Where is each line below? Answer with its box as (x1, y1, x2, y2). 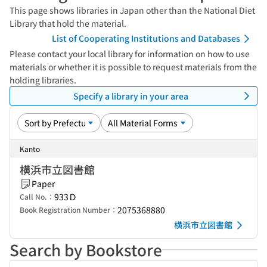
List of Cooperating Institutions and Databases (52, 32, 240, 44)
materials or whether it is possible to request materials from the (10, 61, 257, 73)
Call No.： (20, 191, 54, 201)
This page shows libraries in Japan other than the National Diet (10, 4, 255, 16)
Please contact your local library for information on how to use (10, 48, 250, 60)
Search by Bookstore (10, 238, 162, 260)
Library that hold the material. (10, 17, 126, 29)
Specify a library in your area (73, 89, 188, 102)
